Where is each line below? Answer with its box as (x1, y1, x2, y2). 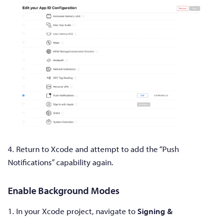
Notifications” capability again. (8, 157, 113, 168)
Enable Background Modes (8, 184, 119, 197)
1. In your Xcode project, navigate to (8, 206, 137, 217)
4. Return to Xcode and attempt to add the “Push (8, 144, 179, 154)
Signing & (137, 206, 173, 217)
